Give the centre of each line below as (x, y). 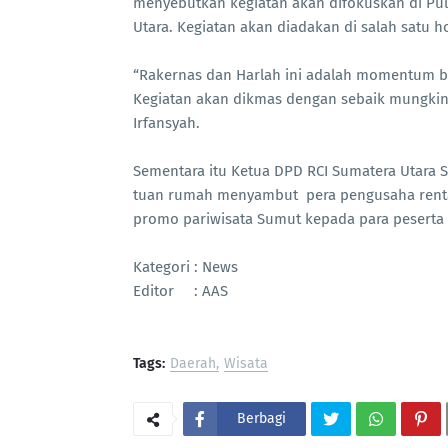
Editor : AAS (180, 290)
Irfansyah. (166, 122)
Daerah (193, 363)
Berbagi (261, 418)
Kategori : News (185, 266)
